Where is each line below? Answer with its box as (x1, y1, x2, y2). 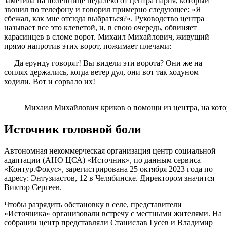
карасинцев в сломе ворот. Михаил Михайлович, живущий (4, 32, 209, 41)
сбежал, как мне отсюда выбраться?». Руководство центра (4, 14, 204, 23)
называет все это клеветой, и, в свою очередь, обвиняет (4, 23, 197, 32)
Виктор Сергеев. (4, 182, 62, 192)
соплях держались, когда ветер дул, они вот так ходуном (4, 67, 199, 77)
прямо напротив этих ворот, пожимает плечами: (4, 41, 171, 50)
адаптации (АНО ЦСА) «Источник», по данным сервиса (4, 155, 201, 164)
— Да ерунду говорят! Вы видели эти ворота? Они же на (4, 58, 202, 67)
